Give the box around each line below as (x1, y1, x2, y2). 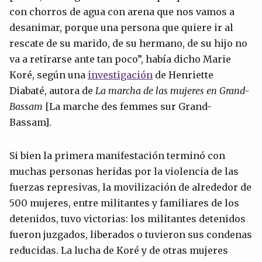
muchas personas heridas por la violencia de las (9, 166, 239, 178)
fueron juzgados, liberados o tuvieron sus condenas (9, 229, 252, 241)
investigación (88, 69, 153, 81)
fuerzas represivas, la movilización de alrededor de (9, 181, 251, 194)
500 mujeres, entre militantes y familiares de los (9, 197, 239, 209)
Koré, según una (9, 69, 88, 81)
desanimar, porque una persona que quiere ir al (9, 22, 233, 34)
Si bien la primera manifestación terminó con (9, 150, 225, 162)
